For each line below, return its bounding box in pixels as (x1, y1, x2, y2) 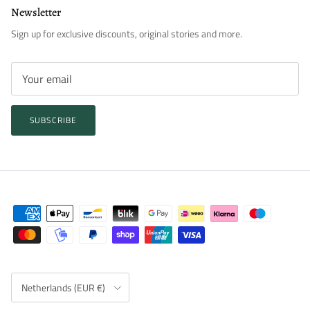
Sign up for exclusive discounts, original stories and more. (11, 26, 242, 42)
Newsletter (11, 5, 61, 21)
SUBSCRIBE (29, 113, 77, 127)
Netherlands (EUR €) (21, 280, 105, 295)
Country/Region (10, 271, 62, 283)
